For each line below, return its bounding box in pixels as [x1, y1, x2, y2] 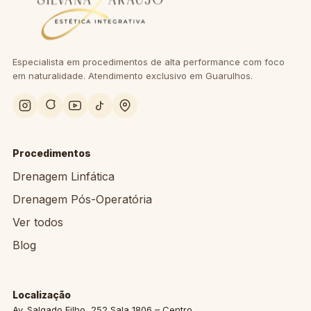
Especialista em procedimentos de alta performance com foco [12, 56, 285, 67]
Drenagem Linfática [12, 169, 115, 183]
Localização [12, 289, 71, 301]
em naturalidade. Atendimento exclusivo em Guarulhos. [12, 70, 253, 81]
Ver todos [12, 215, 63, 229]
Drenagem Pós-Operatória [12, 192, 152, 206]
